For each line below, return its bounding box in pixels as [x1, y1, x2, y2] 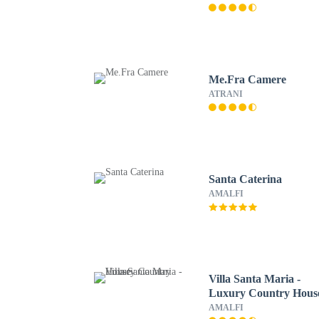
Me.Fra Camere [209, 73, 287, 85]
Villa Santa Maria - [209, 273, 301, 285]
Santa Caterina [209, 173, 283, 185]
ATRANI [209, 89, 244, 99]
